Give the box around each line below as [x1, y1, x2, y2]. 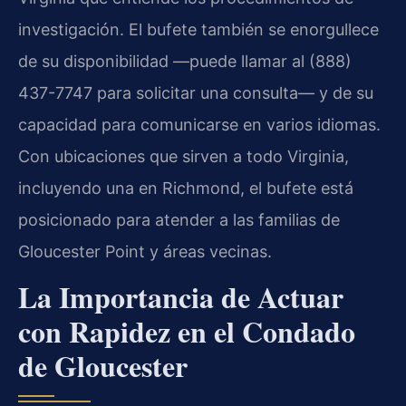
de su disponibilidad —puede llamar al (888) [18, 52, 352, 72]
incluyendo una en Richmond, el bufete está [18, 179, 353, 198]
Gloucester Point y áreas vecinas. [18, 242, 272, 262]
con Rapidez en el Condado [18, 310, 355, 353]
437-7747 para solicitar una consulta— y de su [18, 83, 373, 103]
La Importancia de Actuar [18, 275, 343, 319]
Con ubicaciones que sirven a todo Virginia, [18, 147, 349, 167]
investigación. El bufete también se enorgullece [18, 20, 379, 40]
